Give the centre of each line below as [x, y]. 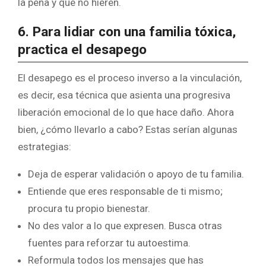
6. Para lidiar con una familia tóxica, [127, 32]
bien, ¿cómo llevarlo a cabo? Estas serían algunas [128, 129]
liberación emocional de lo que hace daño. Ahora [126, 112]
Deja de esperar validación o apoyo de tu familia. [136, 174]
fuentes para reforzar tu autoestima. [109, 243]
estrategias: [45, 146]
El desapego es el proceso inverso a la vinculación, [130, 77]
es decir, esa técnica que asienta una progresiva [124, 95]
